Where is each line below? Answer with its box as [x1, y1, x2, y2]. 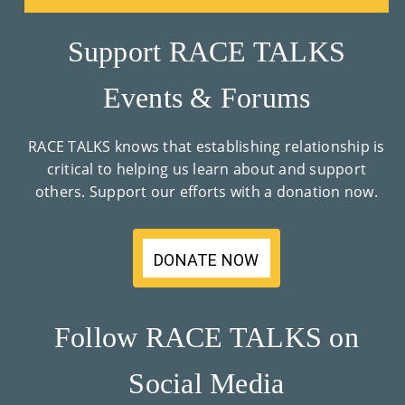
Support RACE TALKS [67, 34, 346, 68]
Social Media [128, 366, 285, 400]
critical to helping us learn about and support [46, 158, 367, 179]
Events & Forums [102, 80, 311, 114]
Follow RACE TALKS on [53, 320, 359, 353]
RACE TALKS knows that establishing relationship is [28, 136, 385, 156]
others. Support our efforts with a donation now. [34, 181, 378, 202]
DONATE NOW [154, 250, 259, 269]
